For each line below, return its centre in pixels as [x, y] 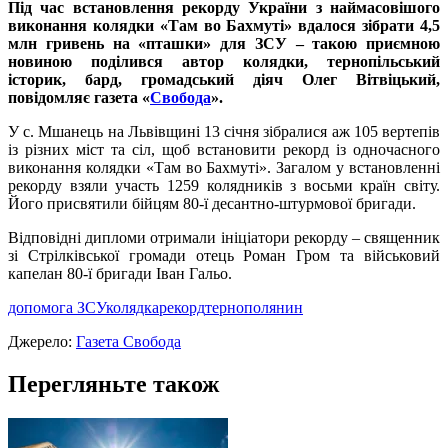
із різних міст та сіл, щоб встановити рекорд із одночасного [224, 150]
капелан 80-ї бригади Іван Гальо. [120, 274]
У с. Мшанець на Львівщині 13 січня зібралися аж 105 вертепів [224, 132]
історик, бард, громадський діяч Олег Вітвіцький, [224, 80]
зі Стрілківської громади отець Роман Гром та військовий [224, 256]
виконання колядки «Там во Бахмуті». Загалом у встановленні [224, 168]
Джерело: [42, 342]
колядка [132, 308]
